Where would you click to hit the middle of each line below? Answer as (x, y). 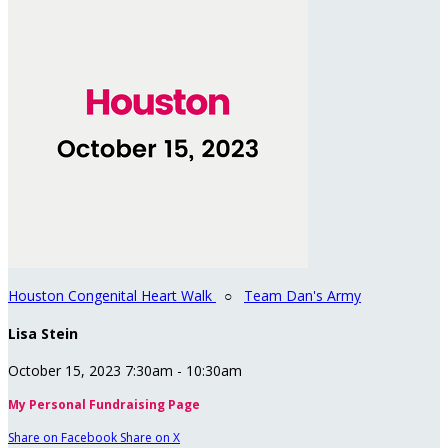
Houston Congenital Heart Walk (112, 295)
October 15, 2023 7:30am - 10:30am (125, 371)
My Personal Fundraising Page (104, 405)
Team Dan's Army (302, 295)
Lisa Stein (43, 333)
